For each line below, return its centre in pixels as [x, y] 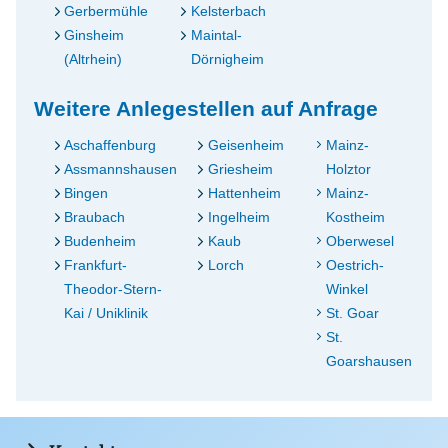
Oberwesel [360, 241]
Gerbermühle [106, 11]
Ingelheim [238, 217]
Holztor [349, 169]
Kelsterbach [229, 11]
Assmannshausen [121, 169]
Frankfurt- [96, 265]
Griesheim [240, 169]
